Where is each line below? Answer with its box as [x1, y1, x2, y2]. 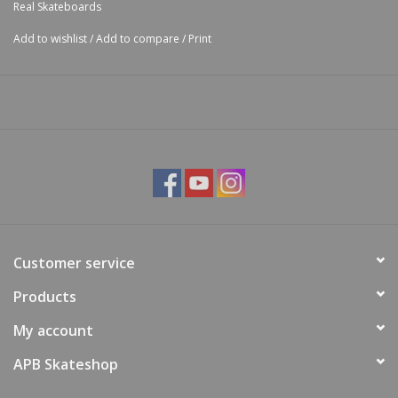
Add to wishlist [13, 30, 87, 46]
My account [13, 320, 93, 340]
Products [13, 286, 76, 306]
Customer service [13, 252, 135, 273]
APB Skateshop [13, 354, 118, 374]
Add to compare [96, 30, 182, 46]
